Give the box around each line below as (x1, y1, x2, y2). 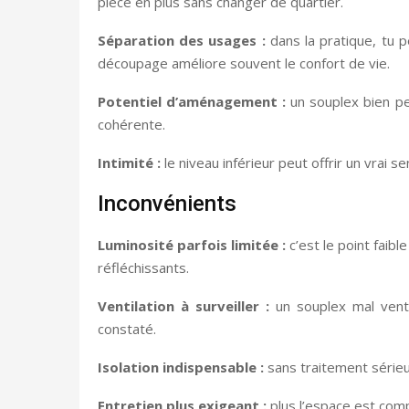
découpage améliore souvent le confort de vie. (98, 53, 390, 72)
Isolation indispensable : (98, 357, 264, 376)
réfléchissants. (98, 257, 189, 277)
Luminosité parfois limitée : (98, 235, 287, 254)
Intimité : (98, 152, 161, 172)
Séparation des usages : (98, 30, 266, 49)
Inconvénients (98, 190, 236, 216)
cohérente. (98, 114, 165, 133)
